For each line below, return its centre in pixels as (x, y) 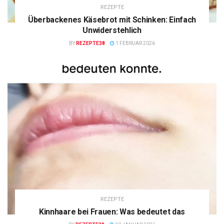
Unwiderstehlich (112, 30)
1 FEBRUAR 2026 (135, 43)
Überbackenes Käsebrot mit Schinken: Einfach (112, 20)
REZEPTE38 (90, 43)
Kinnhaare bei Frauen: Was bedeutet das (112, 212)
